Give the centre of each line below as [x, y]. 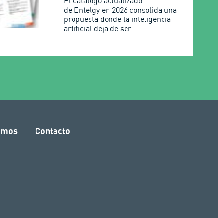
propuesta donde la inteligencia [118, 19]
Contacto [52, 131]
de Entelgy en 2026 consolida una [120, 10]
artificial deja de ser [98, 28]
